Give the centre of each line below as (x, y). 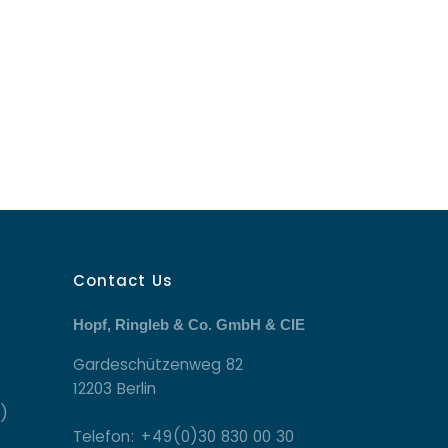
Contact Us (123, 280)
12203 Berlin (114, 388)
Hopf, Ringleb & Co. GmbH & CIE (189, 324)
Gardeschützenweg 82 (158, 364)
